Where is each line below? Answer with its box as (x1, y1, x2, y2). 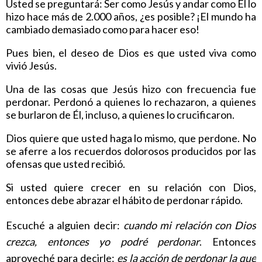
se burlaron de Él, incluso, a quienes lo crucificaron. (6, 108, 235, 121)
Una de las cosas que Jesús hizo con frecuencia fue (6, 82, 256, 95)
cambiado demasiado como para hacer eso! (6, 22, 199, 36)
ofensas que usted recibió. (6, 157, 125, 170)
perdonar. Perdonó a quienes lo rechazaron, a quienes (6, 95, 256, 108)
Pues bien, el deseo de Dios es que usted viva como (6, 46, 256, 59)
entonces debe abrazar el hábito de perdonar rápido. (6, 193, 244, 206)
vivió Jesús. (6, 58, 57, 72)
